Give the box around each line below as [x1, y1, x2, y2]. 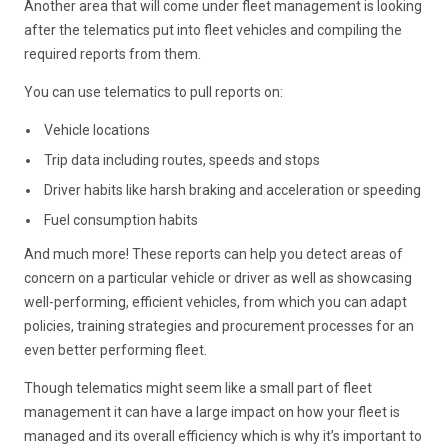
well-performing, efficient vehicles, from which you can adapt [24, 293, 408, 310]
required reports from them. [24, 45, 202, 62]
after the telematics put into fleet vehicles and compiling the [24, 21, 403, 38]
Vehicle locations [44, 121, 151, 138]
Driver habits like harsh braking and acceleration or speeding [44, 181, 422, 198]
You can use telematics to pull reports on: [24, 83, 284, 100]
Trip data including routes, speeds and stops [44, 151, 321, 168]
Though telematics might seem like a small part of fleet [24, 379, 373, 396]
